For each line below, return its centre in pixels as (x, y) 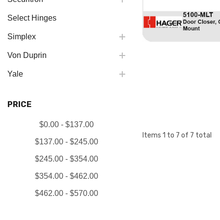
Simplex (22, 37)
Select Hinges (32, 18)
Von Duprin (27, 55)
